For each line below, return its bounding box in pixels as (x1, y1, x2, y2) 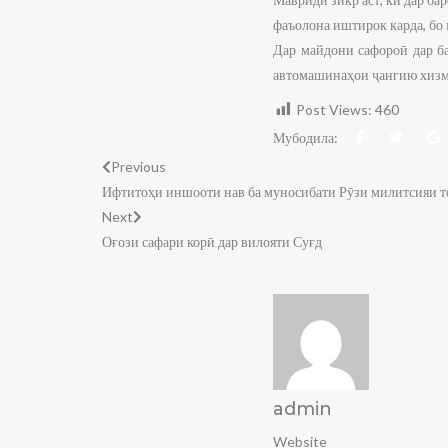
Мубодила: (273, 128, 338, 146)
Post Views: (296, 100, 372, 118)
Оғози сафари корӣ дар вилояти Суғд (102, 232, 322, 250)
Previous (111, 157, 166, 175)
